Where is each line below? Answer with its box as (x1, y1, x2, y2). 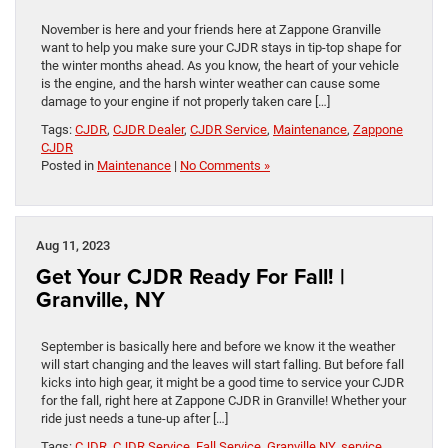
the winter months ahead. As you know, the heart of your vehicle (41, 58, 399, 74)
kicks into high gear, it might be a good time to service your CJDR (41, 375, 404, 391)
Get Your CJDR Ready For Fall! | (36, 261, 345, 293)
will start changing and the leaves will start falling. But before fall (41, 357, 404, 373)
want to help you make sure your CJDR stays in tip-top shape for (41, 40, 401, 56)
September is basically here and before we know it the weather (41, 339, 395, 355)
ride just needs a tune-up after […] (41, 411, 228, 427)
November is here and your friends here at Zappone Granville (41, 22, 381, 38)
